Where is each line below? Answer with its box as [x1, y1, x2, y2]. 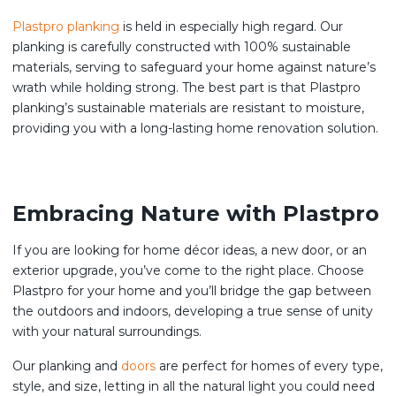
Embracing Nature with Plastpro [12, 201, 379, 226]
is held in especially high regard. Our [119, 19, 343, 34]
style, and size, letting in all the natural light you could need [12, 378, 375, 394]
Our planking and [12, 358, 121, 374]
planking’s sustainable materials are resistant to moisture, [12, 100, 364, 116]
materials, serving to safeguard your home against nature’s [12, 59, 376, 75]
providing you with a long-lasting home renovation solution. [12, 120, 382, 136]
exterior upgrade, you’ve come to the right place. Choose [12, 263, 364, 278]
